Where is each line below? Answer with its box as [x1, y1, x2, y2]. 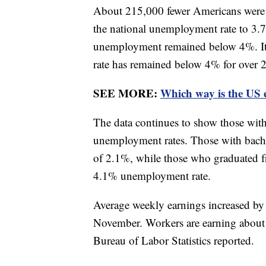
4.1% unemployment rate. [93, 167, 214, 183]
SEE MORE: [93, 84, 160, 101]
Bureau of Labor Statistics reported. [93, 232, 258, 248]
